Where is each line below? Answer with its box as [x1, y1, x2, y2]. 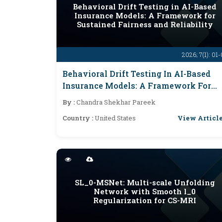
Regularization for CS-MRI [93, 195, 196, 205]
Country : [62, 113, 95, 122]
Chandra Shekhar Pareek [76, 98, 156, 107]
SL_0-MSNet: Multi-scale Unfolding [74, 177, 215, 187]
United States [95, 113, 136, 122]
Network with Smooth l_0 [94, 186, 196, 196]
